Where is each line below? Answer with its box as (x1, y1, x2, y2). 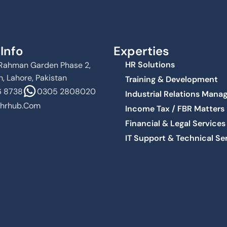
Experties (113, 43, 169, 59)
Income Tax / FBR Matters (125, 103, 224, 115)
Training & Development (125, 74, 218, 85)
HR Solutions (125, 59, 175, 70)
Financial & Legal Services (125, 118, 225, 129)
